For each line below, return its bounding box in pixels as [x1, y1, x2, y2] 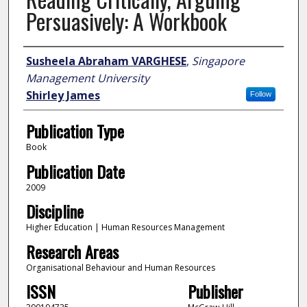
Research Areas [25, 238, 119, 264]
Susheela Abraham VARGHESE [25, 53, 186, 69]
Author [23, 47, 63, 73]
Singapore [191, 53, 245, 69]
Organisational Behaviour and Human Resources [25, 261, 215, 273]
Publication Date [25, 158, 125, 184]
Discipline [25, 199, 84, 224]
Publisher [187, 278, 243, 304]
